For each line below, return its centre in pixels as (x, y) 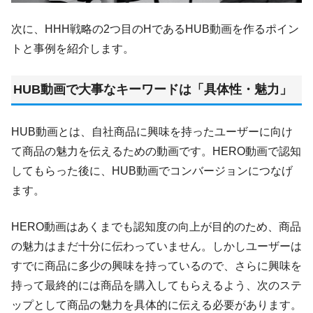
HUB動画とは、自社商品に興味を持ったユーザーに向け (152, 131)
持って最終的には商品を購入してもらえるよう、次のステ (156, 285)
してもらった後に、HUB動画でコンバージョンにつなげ (152, 170)
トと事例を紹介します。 (73, 48)
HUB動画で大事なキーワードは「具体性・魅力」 (152, 89)
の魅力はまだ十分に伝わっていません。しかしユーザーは (156, 246)
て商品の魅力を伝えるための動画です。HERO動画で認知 (156, 151)
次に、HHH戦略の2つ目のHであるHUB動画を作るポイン (155, 29)
